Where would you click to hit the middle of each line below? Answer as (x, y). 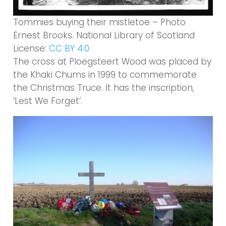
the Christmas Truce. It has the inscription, (104, 88)
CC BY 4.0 (69, 49)
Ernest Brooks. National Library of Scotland (104, 36)
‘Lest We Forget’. (48, 101)
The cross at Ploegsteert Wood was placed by (112, 62)
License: (31, 49)
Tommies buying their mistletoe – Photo (100, 22)
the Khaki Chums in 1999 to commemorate (105, 75)
